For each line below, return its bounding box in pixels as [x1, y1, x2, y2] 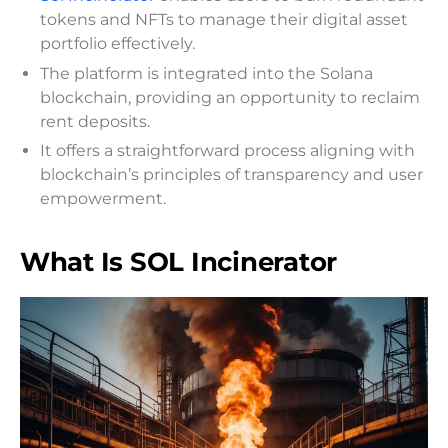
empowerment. [40, 189, 166, 209]
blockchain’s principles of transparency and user [40, 165, 423, 185]
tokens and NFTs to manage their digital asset [40, 10, 408, 29]
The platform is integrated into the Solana [40, 63, 373, 83]
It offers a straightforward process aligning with [40, 141, 415, 161]
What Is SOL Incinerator [20, 246, 338, 278]
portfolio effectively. [40, 34, 195, 53]
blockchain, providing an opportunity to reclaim [40, 87, 420, 107]
